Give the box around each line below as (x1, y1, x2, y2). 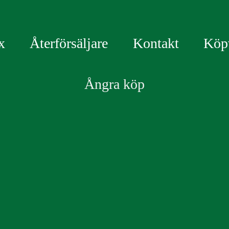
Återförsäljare (30, 35, 108, 51)
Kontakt (132, 35, 179, 51)
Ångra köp (84, 76, 145, 93)
